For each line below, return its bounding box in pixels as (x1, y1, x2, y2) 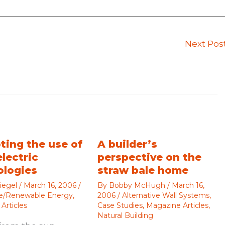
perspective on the (97, 151, 201, 164)
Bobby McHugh (108, 181, 167, 190)
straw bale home (97, 164, 188, 177)
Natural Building (97, 211, 153, 220)
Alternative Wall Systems (122, 191, 209, 200)
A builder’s (97, 138, 157, 151)
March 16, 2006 (24, 181, 79, 190)
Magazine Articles (146, 201, 208, 210)
